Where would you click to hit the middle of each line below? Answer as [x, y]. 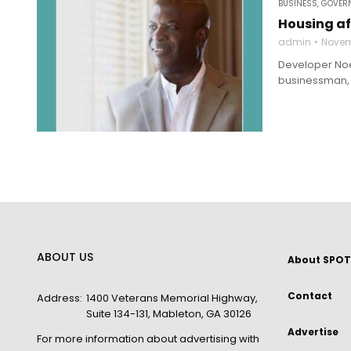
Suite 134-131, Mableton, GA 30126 [169, 314]
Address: [60, 298]
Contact [310, 296]
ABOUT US [65, 257]
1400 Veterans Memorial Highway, [172, 298]
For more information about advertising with [148, 339]
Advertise [313, 332]
